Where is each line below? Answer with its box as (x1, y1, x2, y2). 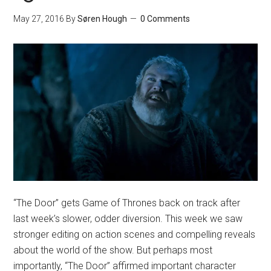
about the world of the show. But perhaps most (13, 244, 213, 256)
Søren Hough (77, 14, 128, 24)
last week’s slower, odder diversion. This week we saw (13, 213, 243, 225)
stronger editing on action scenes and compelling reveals (13, 229, 256, 241)
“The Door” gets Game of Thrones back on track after (13, 197, 241, 209)
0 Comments (140, 14, 191, 24)
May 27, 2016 (13, 14, 65, 24)
